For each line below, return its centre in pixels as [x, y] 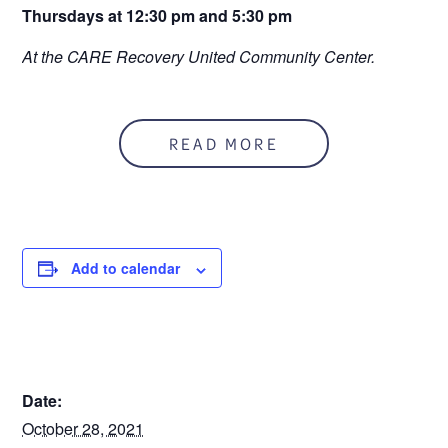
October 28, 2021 [83, 429]
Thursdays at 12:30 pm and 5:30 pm [157, 15]
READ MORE [224, 144]
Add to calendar [126, 268]
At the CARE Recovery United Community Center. [199, 56]
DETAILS [84, 366]
